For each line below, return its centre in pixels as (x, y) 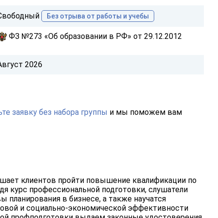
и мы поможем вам (145, 112)
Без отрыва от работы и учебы (98, 16)
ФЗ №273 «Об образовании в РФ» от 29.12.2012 (94, 36)
